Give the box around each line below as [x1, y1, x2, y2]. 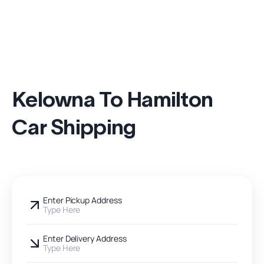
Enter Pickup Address [43, 194, 122, 206]
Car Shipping [12, 115, 136, 139]
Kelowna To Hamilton [12, 87, 213, 111]
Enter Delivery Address [43, 233, 127, 245]
